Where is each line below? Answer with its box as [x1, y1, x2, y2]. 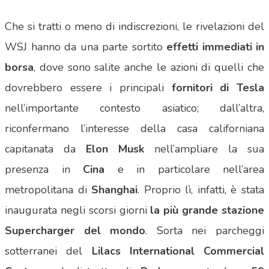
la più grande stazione [150, 203, 265, 218]
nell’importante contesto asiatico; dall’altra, [5, 101, 264, 116]
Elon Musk [86, 142, 154, 157]
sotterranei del [5, 244, 92, 259]
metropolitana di [5, 183, 92, 198]
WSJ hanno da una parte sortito [5, 40, 166, 55]
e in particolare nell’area [104, 162, 264, 177]
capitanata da [5, 142, 86, 157]
